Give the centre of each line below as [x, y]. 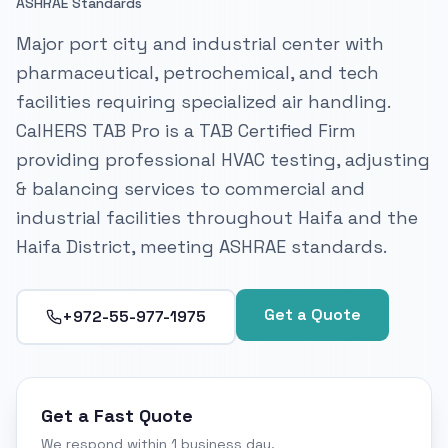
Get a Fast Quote [117, 415]
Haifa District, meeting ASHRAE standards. [201, 246]
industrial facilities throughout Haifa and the [217, 217]
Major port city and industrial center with [200, 43]
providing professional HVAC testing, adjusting [223, 159]
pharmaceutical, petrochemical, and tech [197, 72]
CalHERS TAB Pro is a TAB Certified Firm [186, 130]
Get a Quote [312, 314]
